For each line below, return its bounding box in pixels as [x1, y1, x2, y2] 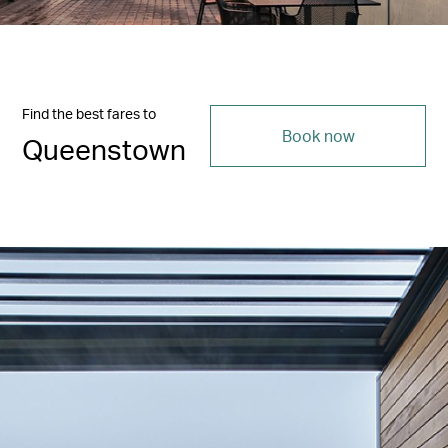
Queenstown [22, 130, 186, 167]
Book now [281, 124, 355, 146]
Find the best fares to [22, 104, 156, 122]
